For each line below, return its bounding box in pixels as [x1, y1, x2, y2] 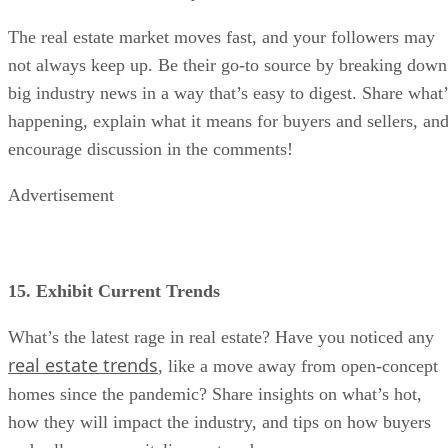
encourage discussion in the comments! [8, 139, 293, 160]
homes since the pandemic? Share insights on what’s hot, [8, 384, 422, 405]
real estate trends [8, 353, 158, 378]
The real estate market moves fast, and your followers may [8, 27, 435, 48]
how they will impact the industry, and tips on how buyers [8, 412, 431, 433]
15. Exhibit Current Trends [8, 281, 220, 302]
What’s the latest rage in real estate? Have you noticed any [8, 327, 434, 348]
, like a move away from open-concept [158, 356, 438, 377]
